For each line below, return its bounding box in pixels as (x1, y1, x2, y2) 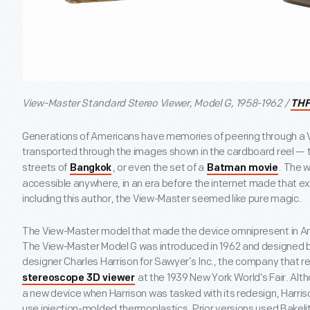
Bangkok (70, 163, 112, 174)
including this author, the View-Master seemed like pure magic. (22, 192, 302, 206)
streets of (22, 161, 69, 174)
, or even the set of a (112, 161, 206, 174)
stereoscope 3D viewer (22, 273, 135, 284)
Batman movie (207, 163, 278, 174)
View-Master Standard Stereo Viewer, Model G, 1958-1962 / (22, 97, 290, 110)
